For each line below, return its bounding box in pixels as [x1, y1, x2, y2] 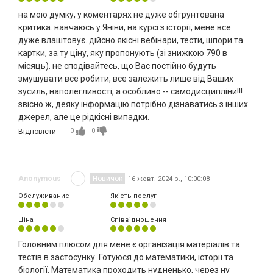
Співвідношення [110, 216, 166, 224]
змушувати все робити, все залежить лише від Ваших [18, 74, 233, 84]
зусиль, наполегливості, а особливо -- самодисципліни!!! [18, 87, 243, 97]
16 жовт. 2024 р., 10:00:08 [128, 174, 210, 183]
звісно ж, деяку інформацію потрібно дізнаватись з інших [18, 99, 248, 110]
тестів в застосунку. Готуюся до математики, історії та [18, 252, 233, 263]
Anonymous [18, 174, 61, 183]
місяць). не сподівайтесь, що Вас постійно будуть [18, 61, 216, 71]
